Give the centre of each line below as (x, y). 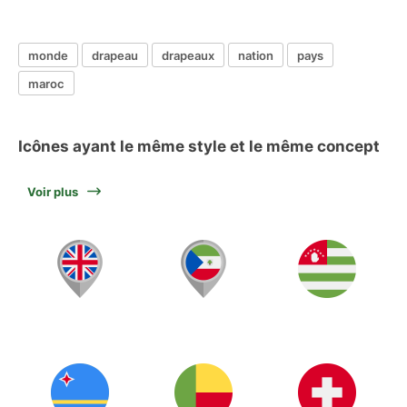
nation (256, 55)
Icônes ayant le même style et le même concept (199, 146)
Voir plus (53, 192)
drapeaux (188, 55)
